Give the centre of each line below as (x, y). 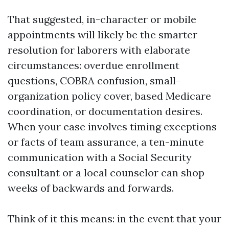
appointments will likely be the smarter (102, 35)
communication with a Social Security (100, 157)
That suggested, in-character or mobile (102, 19)
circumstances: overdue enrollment (94, 65)
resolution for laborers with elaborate (99, 50)
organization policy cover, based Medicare (109, 96)
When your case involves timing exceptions (112, 127)
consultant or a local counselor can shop (106, 173)
